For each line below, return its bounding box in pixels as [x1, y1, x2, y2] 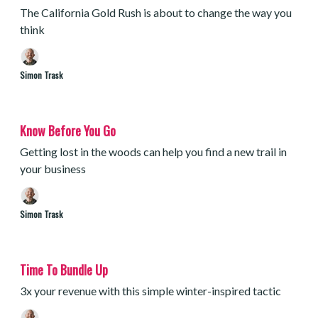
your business [20, 162, 86, 175]
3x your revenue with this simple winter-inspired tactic [20, 284, 281, 297]
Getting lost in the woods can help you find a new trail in [20, 145, 287, 158]
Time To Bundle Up [20, 261, 108, 279]
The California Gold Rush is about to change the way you [20, 6, 292, 19]
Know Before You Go [20, 121, 116, 140]
